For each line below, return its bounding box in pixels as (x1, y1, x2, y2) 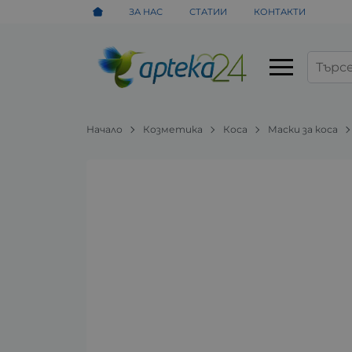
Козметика (143, 123, 203, 135)
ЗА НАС (129, 5, 163, 17)
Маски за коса (268, 123, 339, 135)
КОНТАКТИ (253, 5, 306, 17)
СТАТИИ (189, 5, 228, 17)
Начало (86, 123, 123, 135)
